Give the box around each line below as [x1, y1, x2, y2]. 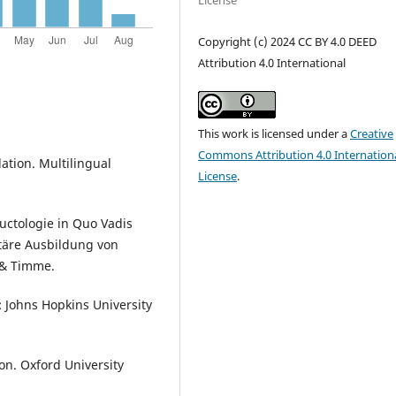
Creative [350, 126, 394, 142]
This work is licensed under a [198, 126, 351, 142]
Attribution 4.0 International [198, 55, 346, 72]
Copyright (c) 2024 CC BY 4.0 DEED [198, 34, 377, 50]
